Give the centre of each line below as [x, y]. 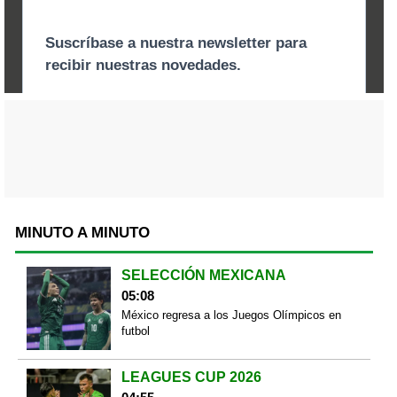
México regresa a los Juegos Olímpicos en [231, 315]
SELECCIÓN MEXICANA [203, 275]
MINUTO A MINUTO [82, 232]
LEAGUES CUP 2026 [191, 378]
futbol [135, 331]
